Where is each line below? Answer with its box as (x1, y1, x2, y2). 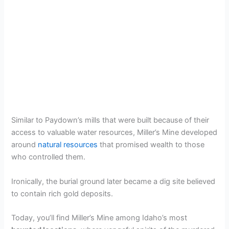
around (11, 140, 38, 150)
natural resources (38, 140, 98, 150)
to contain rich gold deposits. (11, 189, 113, 198)
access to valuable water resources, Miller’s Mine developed (11, 128, 218, 138)
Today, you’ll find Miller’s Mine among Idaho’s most (11, 213, 188, 222)
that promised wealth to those (98, 140, 205, 150)
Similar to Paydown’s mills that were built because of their (11, 116, 210, 125)
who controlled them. (11, 152, 86, 162)
